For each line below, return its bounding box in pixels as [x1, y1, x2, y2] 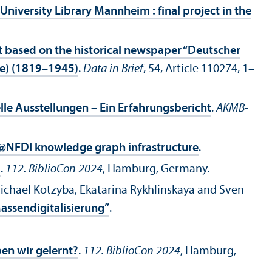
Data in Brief [83, 63, 143, 76]
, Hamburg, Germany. [103, 163, 209, 176]
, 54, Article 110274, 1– [143, 63, 254, 76]
